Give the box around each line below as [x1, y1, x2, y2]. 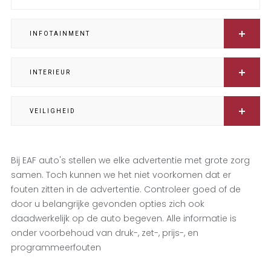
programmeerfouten [10, 241, 101, 253]
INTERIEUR [29, 69, 71, 76]
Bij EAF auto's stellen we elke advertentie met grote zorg [10, 154, 250, 166]
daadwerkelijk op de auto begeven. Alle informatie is [10, 212, 237, 224]
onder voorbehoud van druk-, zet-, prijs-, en [10, 227, 198, 239]
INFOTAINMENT [29, 30, 90, 37]
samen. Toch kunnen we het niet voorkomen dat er [10, 169, 231, 181]
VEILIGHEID [29, 108, 76, 114]
